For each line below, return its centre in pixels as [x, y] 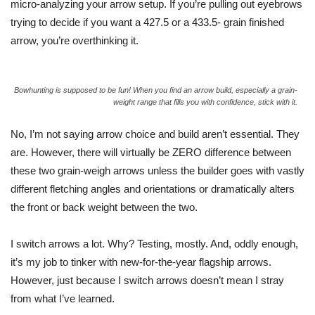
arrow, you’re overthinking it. [75, 40]
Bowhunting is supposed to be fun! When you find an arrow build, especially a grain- [156, 90]
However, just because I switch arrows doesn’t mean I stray [147, 280]
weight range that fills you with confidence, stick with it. [205, 102]
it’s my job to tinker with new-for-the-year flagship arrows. [141, 262]
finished [265, 22]
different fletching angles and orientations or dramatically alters [153, 189]
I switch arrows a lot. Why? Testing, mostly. [110, 244]
